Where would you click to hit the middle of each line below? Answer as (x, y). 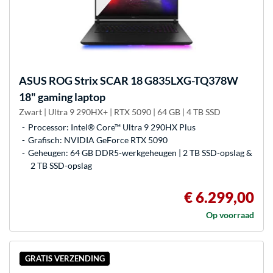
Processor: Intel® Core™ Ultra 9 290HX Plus (112, 127)
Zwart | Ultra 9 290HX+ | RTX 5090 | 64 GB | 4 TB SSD (120, 112)
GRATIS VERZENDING (65, 259)
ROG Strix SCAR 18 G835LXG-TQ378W (143, 80)
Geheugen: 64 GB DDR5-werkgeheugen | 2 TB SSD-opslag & (140, 152)
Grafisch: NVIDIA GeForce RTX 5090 (98, 140)
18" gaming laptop (62, 97)
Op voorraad (230, 214)
